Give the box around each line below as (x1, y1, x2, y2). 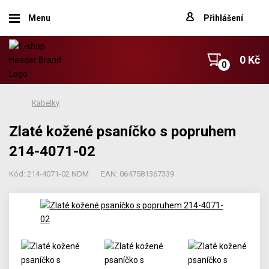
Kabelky (32, 98, 60, 107)
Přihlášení (203, 13, 243, 23)
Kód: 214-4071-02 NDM (9, 169, 89, 178)
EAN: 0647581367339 (101, 169, 175, 178)
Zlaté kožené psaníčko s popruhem (9, 123, 237, 140)
